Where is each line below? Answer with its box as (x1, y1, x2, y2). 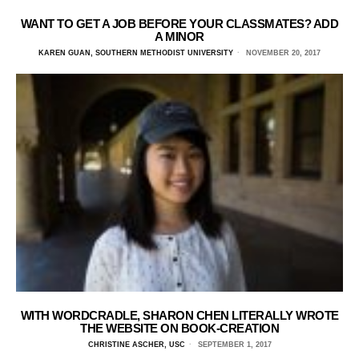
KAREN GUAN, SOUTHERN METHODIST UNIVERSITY (38, 48, 233, 57)
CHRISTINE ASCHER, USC (87, 340, 185, 349)
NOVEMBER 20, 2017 (244, 48, 321, 57)
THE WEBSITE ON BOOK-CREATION (80, 321, 279, 335)
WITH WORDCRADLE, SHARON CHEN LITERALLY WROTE (20, 308, 339, 322)
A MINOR (155, 29, 204, 43)
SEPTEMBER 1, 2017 (195, 340, 272, 349)
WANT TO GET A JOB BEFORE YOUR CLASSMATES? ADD (20, 16, 339, 30)
